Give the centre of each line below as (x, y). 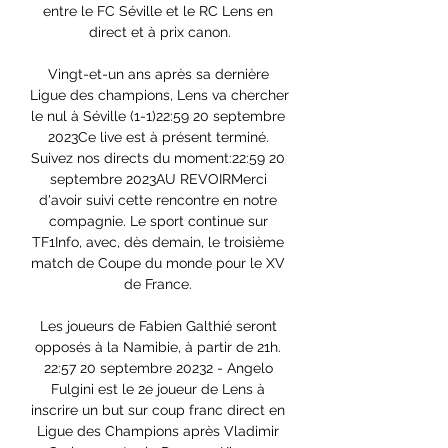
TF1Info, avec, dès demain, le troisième (158, 242)
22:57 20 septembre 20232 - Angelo (158, 368)
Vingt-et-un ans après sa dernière (158, 74)
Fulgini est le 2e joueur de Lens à (158, 389)
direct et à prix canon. (160, 32)
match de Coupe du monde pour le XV (158, 263)
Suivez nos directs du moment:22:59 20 (158, 158)
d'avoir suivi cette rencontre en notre (158, 200)
